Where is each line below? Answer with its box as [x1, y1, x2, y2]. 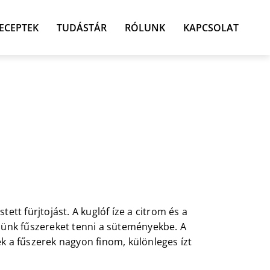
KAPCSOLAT [183, 20, 239, 34]
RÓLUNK [125, 20, 165, 34]
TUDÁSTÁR [57, 20, 107, 34]
